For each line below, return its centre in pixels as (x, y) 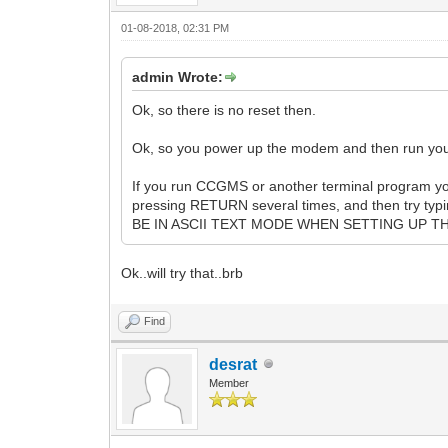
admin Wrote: (178, 76)
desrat (233, 364)
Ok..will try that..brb (182, 272)
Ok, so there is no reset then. (224, 109)
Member (229, 382)
